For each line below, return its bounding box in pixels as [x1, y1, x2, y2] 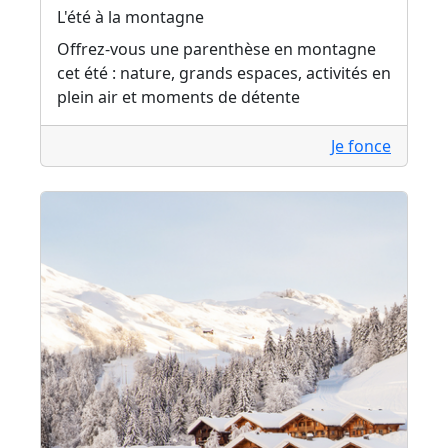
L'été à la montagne [57, 5, 204, 28]
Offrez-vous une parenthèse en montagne [57, 37, 376, 60]
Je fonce [331, 134, 391, 157]
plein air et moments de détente [57, 85, 300, 108]
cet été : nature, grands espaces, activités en [57, 61, 391, 84]
